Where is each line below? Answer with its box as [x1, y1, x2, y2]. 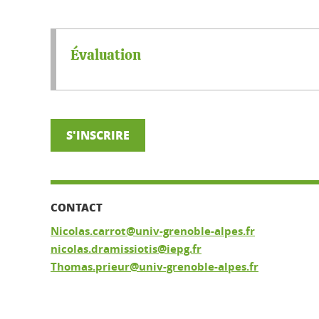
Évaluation [70, 48, 141, 63]
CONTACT [51, 199, 103, 215]
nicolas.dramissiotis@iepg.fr [51, 241, 202, 256]
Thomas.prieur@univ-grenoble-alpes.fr [51, 258, 258, 274]
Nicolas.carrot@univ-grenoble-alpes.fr [51, 223, 255, 239]
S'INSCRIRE [66, 126, 130, 143]
